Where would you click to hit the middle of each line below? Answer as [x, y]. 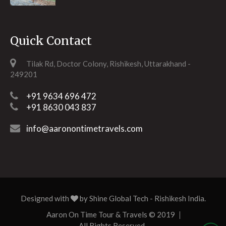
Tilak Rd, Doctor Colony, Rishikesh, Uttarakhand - [108, 64]
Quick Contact [51, 41]
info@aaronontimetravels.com [84, 129]
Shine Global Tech [119, 199]
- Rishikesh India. [177, 199]
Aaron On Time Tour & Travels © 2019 [110, 215]
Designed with [45, 199]
